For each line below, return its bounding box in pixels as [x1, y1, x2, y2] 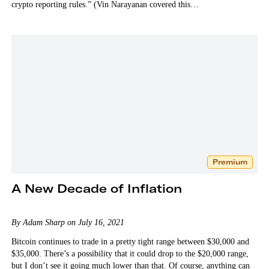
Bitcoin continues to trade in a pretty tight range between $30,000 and [11, 237, 249, 246]
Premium [213, 157, 248, 166]
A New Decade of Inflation [11, 180, 182, 196]
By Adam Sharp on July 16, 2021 [11, 217, 124, 227]
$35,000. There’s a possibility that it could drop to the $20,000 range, [11, 249, 249, 258]
